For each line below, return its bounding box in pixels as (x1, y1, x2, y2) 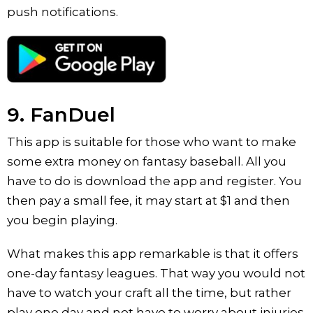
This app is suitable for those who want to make (7, 134, 296, 149)
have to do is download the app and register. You (7, 173, 302, 188)
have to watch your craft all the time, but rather (7, 285, 291, 300)
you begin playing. (7, 212, 117, 227)
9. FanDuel (7, 102, 115, 126)
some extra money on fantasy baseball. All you (7, 154, 286, 168)
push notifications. (7, 4, 118, 19)
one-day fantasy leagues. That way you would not (7, 265, 305, 280)
